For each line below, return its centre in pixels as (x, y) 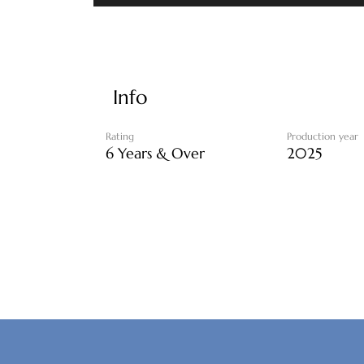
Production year (322, 136)
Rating (120, 136)
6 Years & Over (155, 154)
